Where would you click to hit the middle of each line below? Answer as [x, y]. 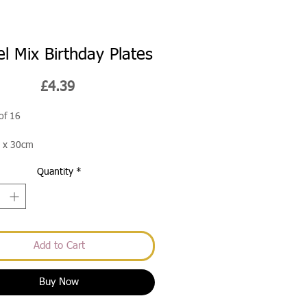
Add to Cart [59, 246]
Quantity [55, 172]
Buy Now [59, 282]
